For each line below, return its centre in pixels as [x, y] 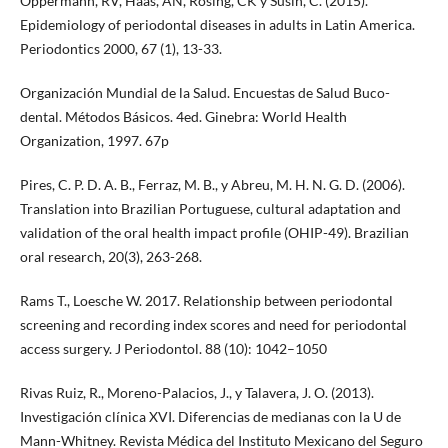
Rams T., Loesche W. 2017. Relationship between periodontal [206, 301]
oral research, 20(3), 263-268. [110, 257]
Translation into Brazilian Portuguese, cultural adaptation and [210, 209]
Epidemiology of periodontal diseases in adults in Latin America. [217, 25]
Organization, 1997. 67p [94, 141]
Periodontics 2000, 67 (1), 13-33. [120, 49]
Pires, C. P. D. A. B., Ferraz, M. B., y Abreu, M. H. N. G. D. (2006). [212, 185]
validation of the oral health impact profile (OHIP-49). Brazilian [214, 233]
